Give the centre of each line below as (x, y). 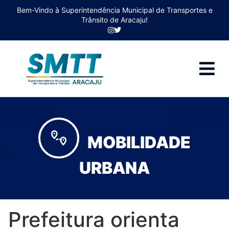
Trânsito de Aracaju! (114, 20)
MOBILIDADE (138, 142)
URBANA (114, 168)
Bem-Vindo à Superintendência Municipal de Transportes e (114, 10)
